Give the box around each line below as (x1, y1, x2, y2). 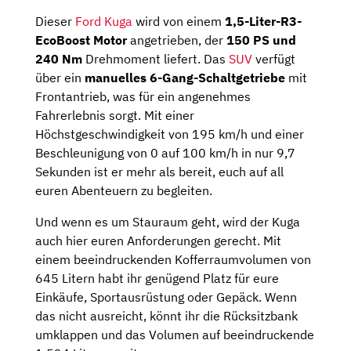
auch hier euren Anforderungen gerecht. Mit (35, 233, 281, 249)
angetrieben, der (127, 32, 226, 49)
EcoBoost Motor (35, 32, 127, 49)
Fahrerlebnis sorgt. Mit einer (35, 107, 194, 124)
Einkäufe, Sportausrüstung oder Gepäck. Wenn (35, 289, 297, 306)
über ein (35, 70, 85, 86)
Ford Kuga (75, 13, 132, 30)
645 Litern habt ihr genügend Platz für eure (35, 270, 279, 287)
